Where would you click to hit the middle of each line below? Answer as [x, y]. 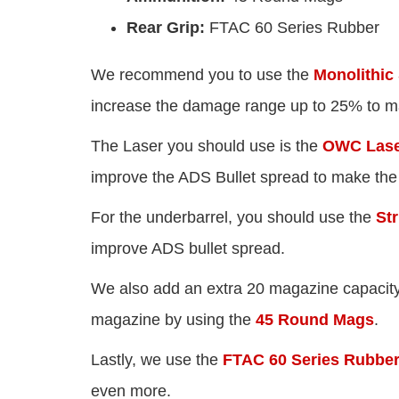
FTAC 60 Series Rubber [292, 28]
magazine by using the [173, 320]
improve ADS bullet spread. [188, 249]
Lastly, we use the [155, 360]
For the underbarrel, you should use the [233, 218]
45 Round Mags [315, 320]
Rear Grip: [166, 28]
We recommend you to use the [202, 75]
